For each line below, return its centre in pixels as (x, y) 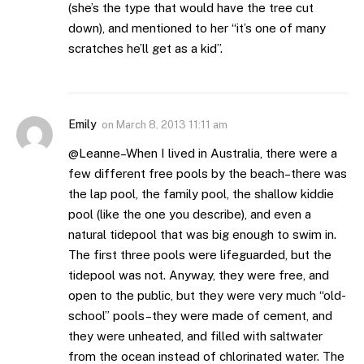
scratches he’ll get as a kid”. (145, 48)
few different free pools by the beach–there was (208, 173)
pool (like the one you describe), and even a (190, 214)
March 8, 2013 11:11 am (172, 124)
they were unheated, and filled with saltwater (195, 336)
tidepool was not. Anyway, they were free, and (199, 275)
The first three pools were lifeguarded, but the (200, 254)
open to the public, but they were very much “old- (207, 295)
